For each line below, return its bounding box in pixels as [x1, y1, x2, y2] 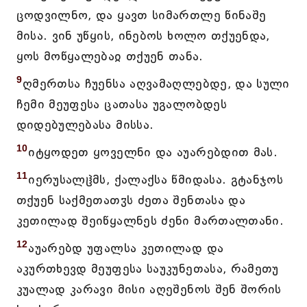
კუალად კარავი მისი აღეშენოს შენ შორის [16, 282, 282, 297]
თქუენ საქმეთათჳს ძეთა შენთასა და [16, 193, 246, 208]
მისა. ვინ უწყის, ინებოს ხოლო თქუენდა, [16, 28, 270, 43]
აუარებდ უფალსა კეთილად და [28, 241, 224, 256]
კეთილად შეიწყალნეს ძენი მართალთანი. [16, 213, 284, 228]
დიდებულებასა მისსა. [16, 117, 154, 132]
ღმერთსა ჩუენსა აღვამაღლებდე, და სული [22, 76, 290, 91]
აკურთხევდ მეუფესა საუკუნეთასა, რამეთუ [16, 261, 279, 276]
